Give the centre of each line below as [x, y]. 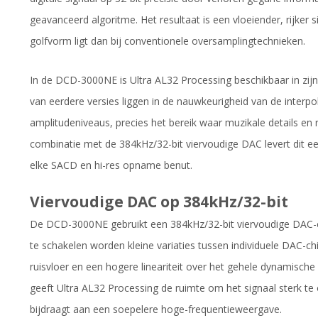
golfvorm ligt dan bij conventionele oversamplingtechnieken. [168, 40]
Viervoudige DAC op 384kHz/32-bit [159, 202]
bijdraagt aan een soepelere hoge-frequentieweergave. [156, 309]
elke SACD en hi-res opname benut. [111, 165]
